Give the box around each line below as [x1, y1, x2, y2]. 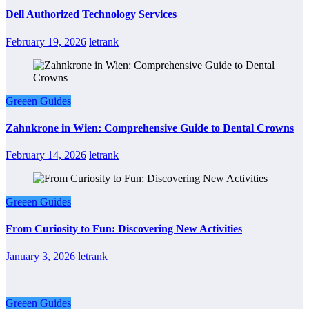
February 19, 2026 [6, 35, 86, 48]
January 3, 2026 [6, 250, 75, 262]
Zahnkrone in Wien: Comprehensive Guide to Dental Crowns [6, 121, 294, 134]
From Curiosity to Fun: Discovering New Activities [6, 223, 242, 235]
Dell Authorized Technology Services [6, 8, 177, 21]
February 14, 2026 [6, 149, 86, 161]
